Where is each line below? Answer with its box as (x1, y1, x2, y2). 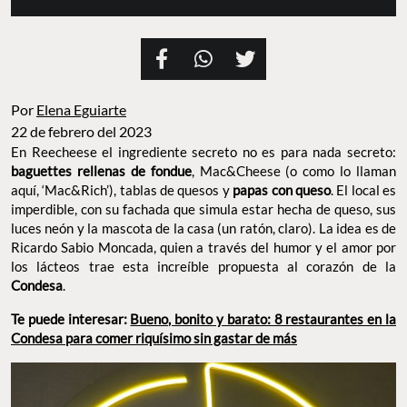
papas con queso (233, 182, 331, 199)
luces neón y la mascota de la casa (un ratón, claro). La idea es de (11, 220, 396, 237)
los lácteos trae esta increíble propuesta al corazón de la (11, 258, 396, 275)
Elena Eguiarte (36, 101, 126, 119)
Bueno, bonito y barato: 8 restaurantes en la (130, 311, 397, 328)
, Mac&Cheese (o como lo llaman (191, 163, 396, 180)
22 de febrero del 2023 (11, 123, 152, 141)
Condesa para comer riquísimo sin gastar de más (11, 330, 297, 347)
